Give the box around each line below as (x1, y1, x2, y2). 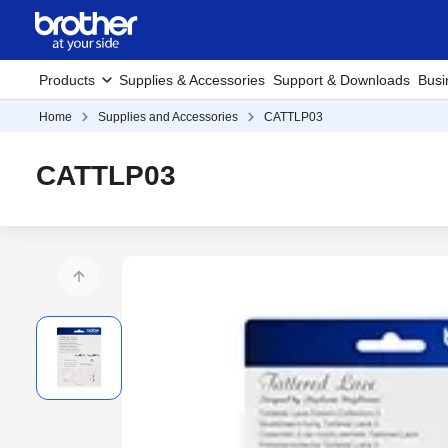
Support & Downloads (273, 72, 410, 88)
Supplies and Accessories (98, 110, 238, 124)
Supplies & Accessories (119, 72, 265, 88)
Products (39, 72, 95, 88)
